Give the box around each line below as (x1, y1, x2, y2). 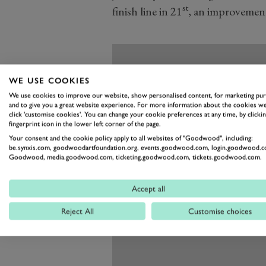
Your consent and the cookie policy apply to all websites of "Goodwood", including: (9, 134, 253, 142)
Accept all (132, 183, 165, 194)
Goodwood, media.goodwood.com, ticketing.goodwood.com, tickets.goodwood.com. (9, 153, 262, 161)
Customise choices (188, 206, 252, 216)
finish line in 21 (112, 3, 182, 19)
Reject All (61, 206, 94, 216)
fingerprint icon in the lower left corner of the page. (9, 119, 161, 128)
